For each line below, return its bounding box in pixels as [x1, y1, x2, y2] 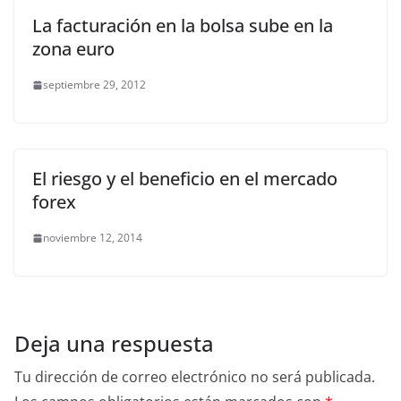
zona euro [32, 37, 115, 61]
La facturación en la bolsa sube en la [32, 13, 333, 38]
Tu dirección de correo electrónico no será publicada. [14, 367, 375, 387]
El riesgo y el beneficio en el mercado [32, 166, 337, 191]
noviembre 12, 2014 [43, 230, 142, 245]
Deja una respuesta [14, 328, 214, 358]
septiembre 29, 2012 [43, 77, 146, 92]
